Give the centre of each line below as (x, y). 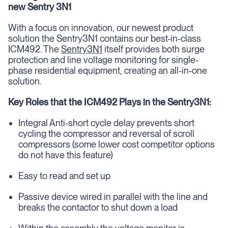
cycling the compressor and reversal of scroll (106, 134)
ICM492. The (35, 49)
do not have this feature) (66, 155)
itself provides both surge (153, 49)
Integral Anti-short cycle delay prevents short (106, 123)
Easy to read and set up (64, 176)
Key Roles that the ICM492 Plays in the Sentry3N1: (110, 102)
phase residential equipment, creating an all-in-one (108, 70)
